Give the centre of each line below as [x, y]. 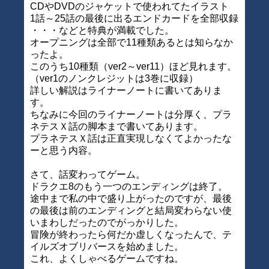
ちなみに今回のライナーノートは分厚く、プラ [131, 114]
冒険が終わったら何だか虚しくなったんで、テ [131, 234]
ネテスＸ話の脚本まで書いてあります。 [116, 126]
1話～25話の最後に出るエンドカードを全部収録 [134, 18]
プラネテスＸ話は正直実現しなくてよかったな [131, 138]
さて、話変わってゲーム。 [88, 174]
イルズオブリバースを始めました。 [107, 246]
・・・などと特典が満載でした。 [102, 30]
